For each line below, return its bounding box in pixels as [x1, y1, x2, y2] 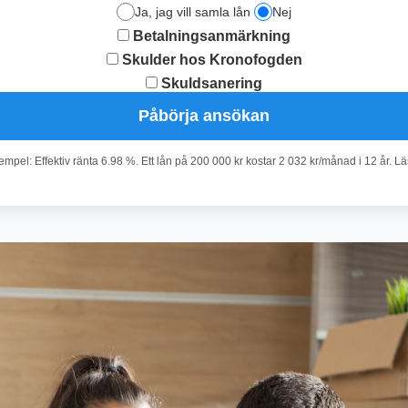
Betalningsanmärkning [129, 27, 291, 44]
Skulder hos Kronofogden [117, 51, 302, 67]
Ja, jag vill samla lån [135, 4, 250, 19]
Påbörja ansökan [138, 106, 270, 125]
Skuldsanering [158, 75, 262, 91]
